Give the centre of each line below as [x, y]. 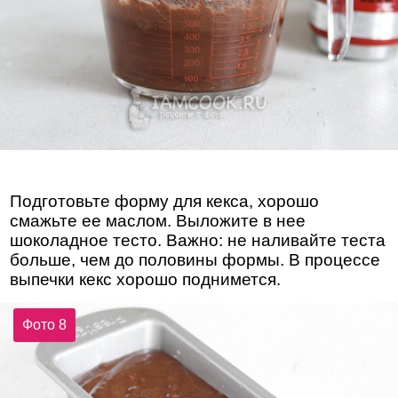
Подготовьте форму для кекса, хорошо [165, 201]
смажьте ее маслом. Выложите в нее [158, 221]
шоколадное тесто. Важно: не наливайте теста [198, 240]
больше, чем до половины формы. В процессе [195, 260]
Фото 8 [45, 325]
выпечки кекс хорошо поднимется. [146, 279]
